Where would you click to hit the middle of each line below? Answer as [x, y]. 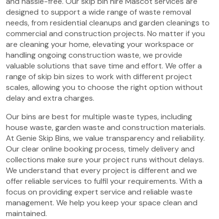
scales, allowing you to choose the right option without [104, 87]
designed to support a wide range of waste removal [99, 12]
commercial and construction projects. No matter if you [105, 33]
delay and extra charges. [50, 98]
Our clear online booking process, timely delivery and [100, 149]
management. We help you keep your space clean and [102, 203]
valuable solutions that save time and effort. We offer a [104, 66]
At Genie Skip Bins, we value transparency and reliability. [105, 138]
